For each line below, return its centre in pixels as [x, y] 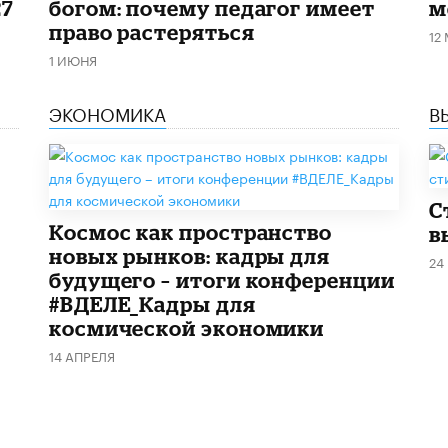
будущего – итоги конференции [222, 279]
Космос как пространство [191, 231]
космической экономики [187, 327]
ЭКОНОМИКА [107, 111]
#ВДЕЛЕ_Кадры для [152, 303]
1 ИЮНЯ [73, 58]
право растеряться [152, 31]
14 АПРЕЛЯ [82, 354]
